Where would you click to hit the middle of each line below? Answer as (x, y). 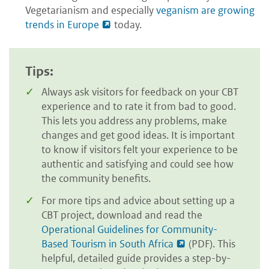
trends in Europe (62, 25)
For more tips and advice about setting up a (138, 201)
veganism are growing (205, 11)
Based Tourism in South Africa (107, 244)
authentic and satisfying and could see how (138, 164)
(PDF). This (211, 244)
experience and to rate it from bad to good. (139, 106)
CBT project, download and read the (122, 215)
